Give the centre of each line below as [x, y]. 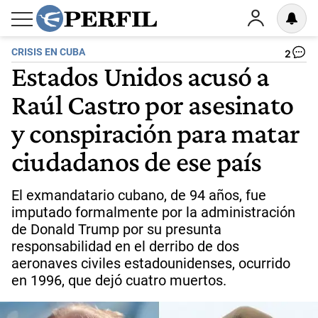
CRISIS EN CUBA [48, 52]
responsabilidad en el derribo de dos [125, 246]
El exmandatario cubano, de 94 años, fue [139, 195]
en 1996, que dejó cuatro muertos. [119, 280]
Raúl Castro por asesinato [153, 104]
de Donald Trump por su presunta [116, 229]
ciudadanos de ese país [137, 161]
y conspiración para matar [156, 133]
